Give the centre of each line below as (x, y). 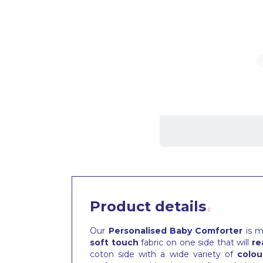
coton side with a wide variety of (164, 254)
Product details (148, 207)
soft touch (114, 243)
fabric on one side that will (195, 243)
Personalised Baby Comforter (176, 231)
